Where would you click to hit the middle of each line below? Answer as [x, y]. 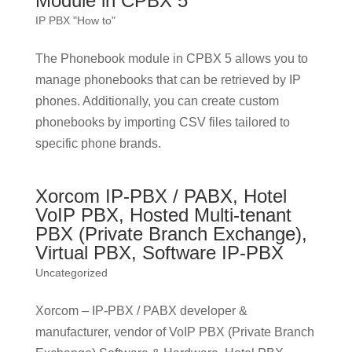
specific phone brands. [98, 143]
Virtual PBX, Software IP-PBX [159, 253]
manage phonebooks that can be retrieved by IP [168, 80]
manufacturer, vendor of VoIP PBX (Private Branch [174, 332]
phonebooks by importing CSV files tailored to [162, 122]
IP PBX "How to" [75, 20]
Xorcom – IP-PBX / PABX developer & [141, 311]
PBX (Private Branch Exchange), [171, 234]
